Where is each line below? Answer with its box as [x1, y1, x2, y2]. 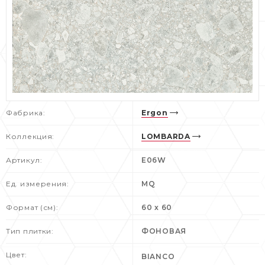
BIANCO [141, 251, 175, 261]
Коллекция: [6, 131, 54, 141]
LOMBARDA [141, 131, 190, 141]
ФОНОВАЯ [141, 226, 186, 235]
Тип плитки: [6, 226, 54, 235]
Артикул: [6, 155, 43, 164]
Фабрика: [6, 108, 46, 117]
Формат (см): [6, 202, 59, 212]
